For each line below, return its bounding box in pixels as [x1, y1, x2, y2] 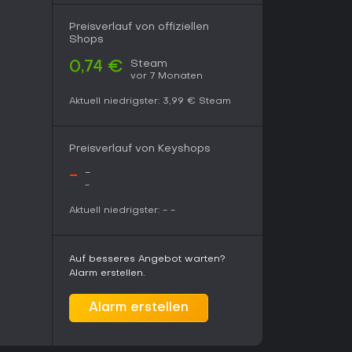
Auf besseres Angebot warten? [69, 255, 225, 264]
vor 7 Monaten [130, 71, 203, 81]
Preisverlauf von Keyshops [69, 144, 211, 154]
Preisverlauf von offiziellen [69, 22, 209, 32]
